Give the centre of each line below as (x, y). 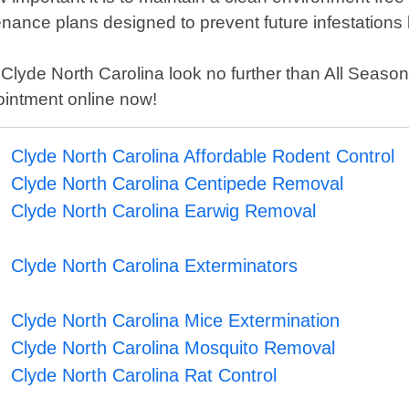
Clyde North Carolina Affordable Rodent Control (203, 157)
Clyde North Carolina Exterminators (155, 266)
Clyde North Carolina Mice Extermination (176, 321)
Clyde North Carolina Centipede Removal (178, 184)
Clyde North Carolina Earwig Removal (164, 211)
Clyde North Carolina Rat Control (144, 376)
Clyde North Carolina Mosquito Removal (173, 348)
